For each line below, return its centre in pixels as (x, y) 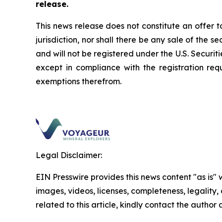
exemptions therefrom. (79, 81)
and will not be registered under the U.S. (113, 53)
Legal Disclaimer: (69, 155)
